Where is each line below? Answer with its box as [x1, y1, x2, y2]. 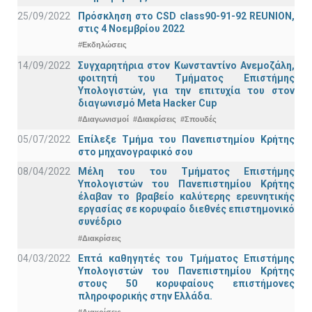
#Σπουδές [180, 115, 217, 123]
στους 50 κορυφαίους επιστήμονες [78, 277, 295, 289]
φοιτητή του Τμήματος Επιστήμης [78, 72, 295, 84]
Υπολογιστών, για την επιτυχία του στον [78, 84, 295, 96]
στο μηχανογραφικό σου [78, 146, 193, 158]
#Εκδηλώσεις [78, 40, 127, 49]
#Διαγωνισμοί [78, 115, 129, 123]
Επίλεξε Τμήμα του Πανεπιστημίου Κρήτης [78, 134, 295, 146]
